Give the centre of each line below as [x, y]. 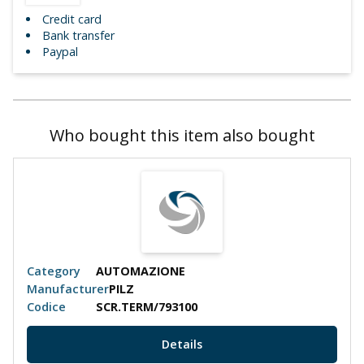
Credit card [72, 19]
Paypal [61, 51]
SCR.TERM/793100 [147, 306]
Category [54, 271]
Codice [46, 306]
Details [182, 344]
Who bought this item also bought [182, 135]
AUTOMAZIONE [141, 271]
